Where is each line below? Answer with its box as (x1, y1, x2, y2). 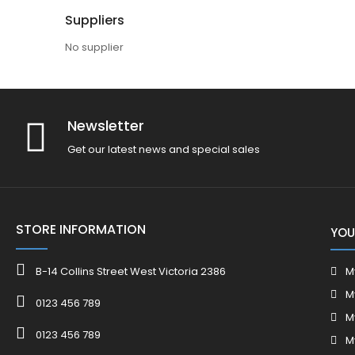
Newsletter (67, 115, 144, 136)
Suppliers (65, 10, 124, 29)
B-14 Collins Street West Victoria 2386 (36, 263, 226, 279)
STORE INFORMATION (16, 220, 146, 239)
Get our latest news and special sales (67, 142, 260, 158)
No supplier (65, 39, 124, 55)
